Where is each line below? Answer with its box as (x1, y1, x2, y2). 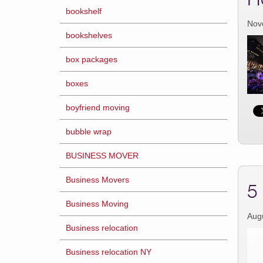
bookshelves (66, 31, 112, 40)
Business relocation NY (66, 247, 151, 257)
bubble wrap (66, 127, 112, 136)
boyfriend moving (66, 103, 130, 112)
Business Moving (66, 199, 129, 208)
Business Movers (66, 175, 129, 184)
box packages (66, 55, 117, 64)
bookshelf (66, 6, 102, 16)
